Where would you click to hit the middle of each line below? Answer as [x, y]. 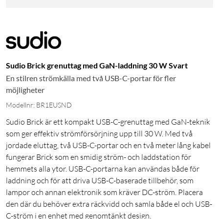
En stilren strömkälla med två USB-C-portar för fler [91, 78]
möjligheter [25, 90]
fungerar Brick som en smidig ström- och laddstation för [99, 157]
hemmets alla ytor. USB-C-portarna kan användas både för [103, 169]
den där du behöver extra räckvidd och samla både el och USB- [109, 204]
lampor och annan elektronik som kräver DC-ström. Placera [104, 192]
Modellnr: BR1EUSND [39, 105]
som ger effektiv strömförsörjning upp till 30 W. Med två [99, 134]
